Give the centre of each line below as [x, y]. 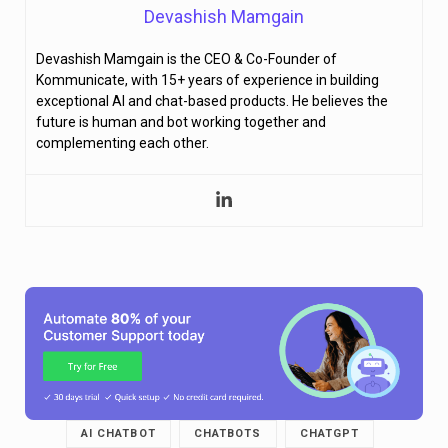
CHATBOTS [227, 434]
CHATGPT [329, 434]
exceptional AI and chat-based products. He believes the [212, 101]
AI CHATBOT [118, 434]
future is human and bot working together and [181, 122]
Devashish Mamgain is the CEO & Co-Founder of [186, 59]
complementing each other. [122, 143]
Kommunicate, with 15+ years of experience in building [207, 80]
